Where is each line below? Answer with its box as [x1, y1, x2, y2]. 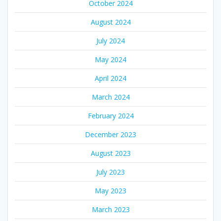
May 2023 [95, 185, 126, 195]
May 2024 [95, 54, 126, 64]
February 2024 [87, 110, 134, 120]
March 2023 [91, 204, 130, 214]
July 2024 [96, 36, 125, 45]
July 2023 [96, 167, 125, 177]
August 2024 [90, 17, 131, 27]
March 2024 [91, 92, 130, 102]
